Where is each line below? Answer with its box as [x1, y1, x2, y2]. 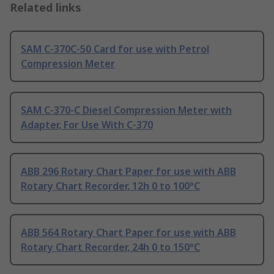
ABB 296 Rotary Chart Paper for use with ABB [21, 165, 236, 179]
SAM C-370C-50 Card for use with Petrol [21, 42, 209, 56]
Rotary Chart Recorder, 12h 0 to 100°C [21, 179, 200, 193]
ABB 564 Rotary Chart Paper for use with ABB [21, 226, 236, 240]
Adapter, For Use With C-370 [21, 118, 153, 132]
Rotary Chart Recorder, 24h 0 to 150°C [21, 240, 200, 254]
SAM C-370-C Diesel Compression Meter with [21, 103, 232, 117]
